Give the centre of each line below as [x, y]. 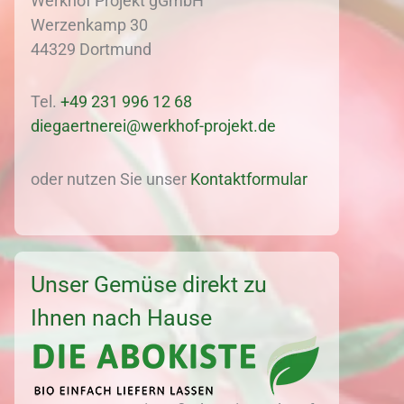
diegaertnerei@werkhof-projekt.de [153, 126]
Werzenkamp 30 [89, 24]
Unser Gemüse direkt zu [149, 285]
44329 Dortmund [91, 49]
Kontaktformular [249, 179]
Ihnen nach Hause [121, 318]
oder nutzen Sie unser [110, 179]
